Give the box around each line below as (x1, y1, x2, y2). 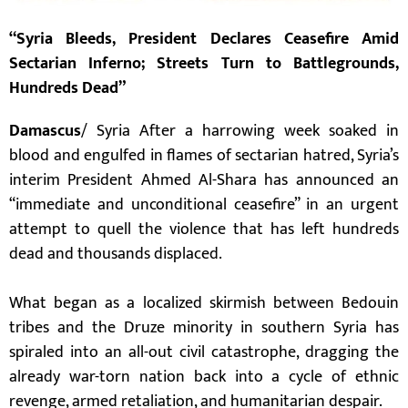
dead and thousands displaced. (9, 240, 222, 268)
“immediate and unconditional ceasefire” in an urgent (9, 191, 399, 219)
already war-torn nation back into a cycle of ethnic (9, 363, 399, 391)
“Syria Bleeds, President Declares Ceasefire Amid (9, 25, 399, 53)
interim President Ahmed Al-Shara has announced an (9, 167, 399, 194)
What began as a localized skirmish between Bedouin (9, 290, 399, 317)
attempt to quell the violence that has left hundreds (9, 216, 399, 243)
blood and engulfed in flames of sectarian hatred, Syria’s (9, 142, 399, 169)
